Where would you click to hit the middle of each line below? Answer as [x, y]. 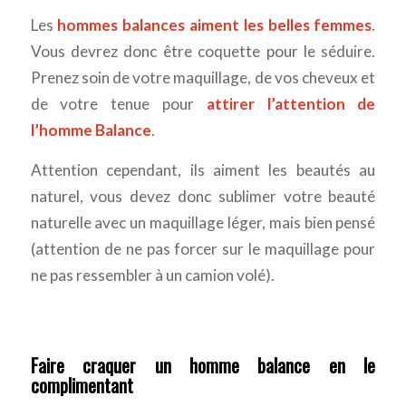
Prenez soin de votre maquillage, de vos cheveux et [203, 78]
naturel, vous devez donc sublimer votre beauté [203, 196]
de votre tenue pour [118, 104]
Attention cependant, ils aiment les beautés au [203, 169]
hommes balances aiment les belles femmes [215, 25]
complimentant [82, 385]
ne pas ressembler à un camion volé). [152, 275]
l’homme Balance [91, 130]
